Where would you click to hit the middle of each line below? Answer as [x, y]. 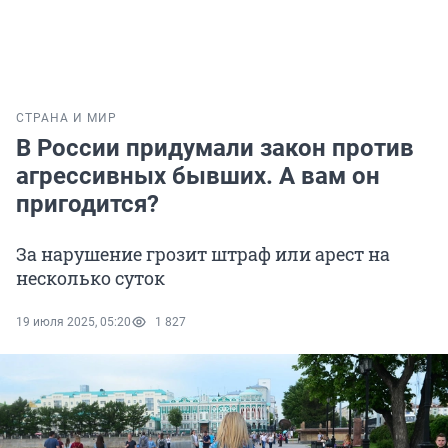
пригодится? [87, 204]
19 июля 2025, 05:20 [73, 322]
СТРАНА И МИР [66, 118]
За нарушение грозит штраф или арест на [203, 254]
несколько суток [90, 278]
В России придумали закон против [215, 148]
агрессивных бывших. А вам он [198, 176]
